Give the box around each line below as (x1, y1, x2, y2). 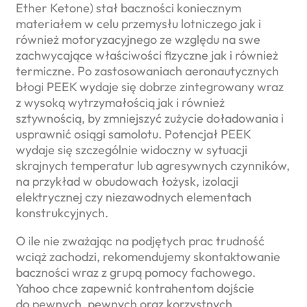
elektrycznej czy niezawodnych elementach (16, 188, 251, 205)
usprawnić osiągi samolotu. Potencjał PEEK (16, 125, 251, 142)
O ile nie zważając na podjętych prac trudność (16, 232, 265, 249)
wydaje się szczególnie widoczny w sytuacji (16, 141, 247, 158)
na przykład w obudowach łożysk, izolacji (16, 173, 238, 189)
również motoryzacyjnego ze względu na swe (16, 31, 260, 47)
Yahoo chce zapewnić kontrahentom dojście (16, 280, 254, 296)
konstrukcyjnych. (16, 204, 108, 221)
